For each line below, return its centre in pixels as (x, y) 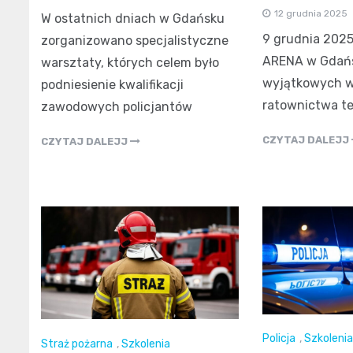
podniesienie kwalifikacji (112, 84)
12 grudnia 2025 (310, 14)
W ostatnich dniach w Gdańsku (133, 18)
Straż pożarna (77, 344)
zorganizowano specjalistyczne (135, 40)
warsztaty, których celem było (130, 62)
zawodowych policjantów (117, 106)
